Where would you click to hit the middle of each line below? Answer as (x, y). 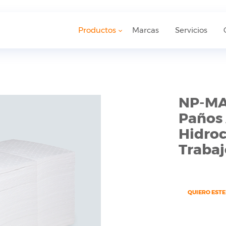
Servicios (191, 30)
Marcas (146, 30)
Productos (97, 30)
